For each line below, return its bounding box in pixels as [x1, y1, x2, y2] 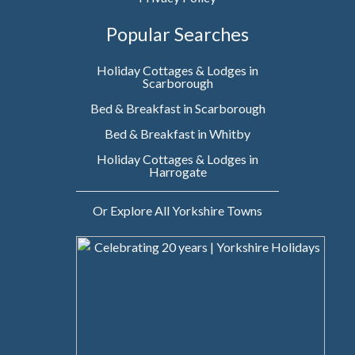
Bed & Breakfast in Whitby [105, 126, 250, 142]
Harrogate [148, 164, 207, 180]
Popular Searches [106, 23, 249, 46]
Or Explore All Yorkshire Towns [93, 203, 262, 219]
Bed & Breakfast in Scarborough [90, 101, 265, 116]
